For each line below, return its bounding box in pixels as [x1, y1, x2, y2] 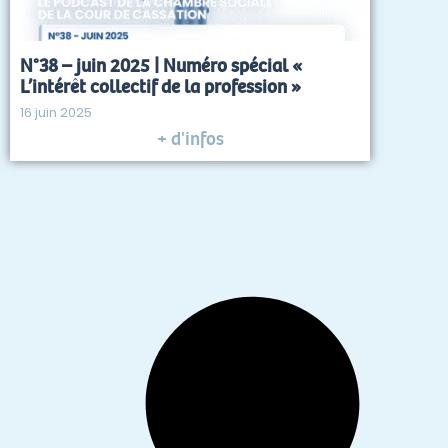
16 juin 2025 [20, 103, 92, 121]
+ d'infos [156, 126, 224, 151]
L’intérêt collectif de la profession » [20, 74, 301, 99]
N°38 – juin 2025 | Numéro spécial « [20, 53, 302, 78]
